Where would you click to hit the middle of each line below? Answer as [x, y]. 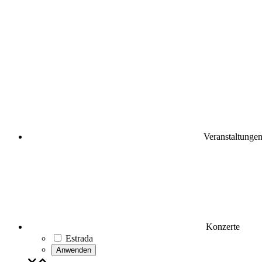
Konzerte [222, 227]
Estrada [79, 238]
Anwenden [74, 250]
